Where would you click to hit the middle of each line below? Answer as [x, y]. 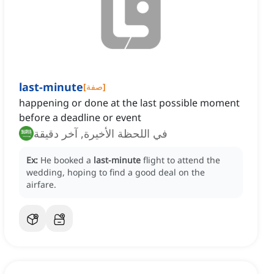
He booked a [67, 160]
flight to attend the [182, 160]
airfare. [41, 185]
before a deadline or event [80, 118]
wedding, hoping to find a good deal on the [116, 172]
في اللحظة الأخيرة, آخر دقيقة [101, 134]
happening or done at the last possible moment [129, 103]
